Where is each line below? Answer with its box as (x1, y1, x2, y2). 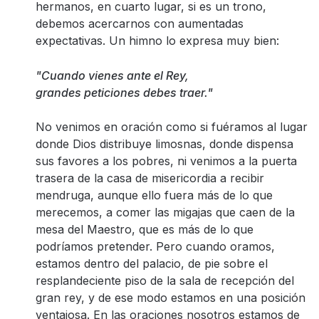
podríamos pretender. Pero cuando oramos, (36, 239, 275, 253)
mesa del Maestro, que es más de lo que (36, 222, 253, 236)
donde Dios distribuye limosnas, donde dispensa (36, 137, 293, 151)
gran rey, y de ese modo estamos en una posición (36, 291, 305, 305)
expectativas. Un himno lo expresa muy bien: (36, 33, 279, 48)
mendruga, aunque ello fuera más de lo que (36, 188, 273, 202)
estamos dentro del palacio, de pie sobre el (36, 256, 268, 271)
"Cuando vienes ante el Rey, (36, 68, 189, 83)
